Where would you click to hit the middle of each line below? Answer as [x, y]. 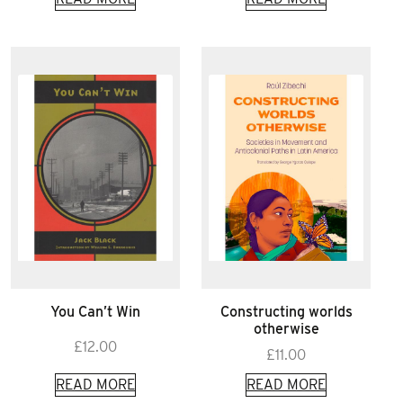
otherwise [286, 329]
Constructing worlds [286, 312]
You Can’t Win [95, 312]
